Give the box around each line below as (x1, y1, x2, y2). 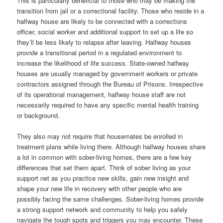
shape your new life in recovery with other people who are (17, 184, 182, 194)
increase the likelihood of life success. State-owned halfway (17, 58, 190, 68)
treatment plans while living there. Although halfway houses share (17, 142, 206, 152)
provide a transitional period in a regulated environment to (17, 48, 182, 58)
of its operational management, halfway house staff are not (17, 90, 186, 100)
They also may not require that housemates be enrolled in (17, 131, 183, 141)
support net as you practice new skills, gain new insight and (17, 173, 189, 183)
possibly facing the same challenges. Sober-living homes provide (17, 194, 204, 204)
